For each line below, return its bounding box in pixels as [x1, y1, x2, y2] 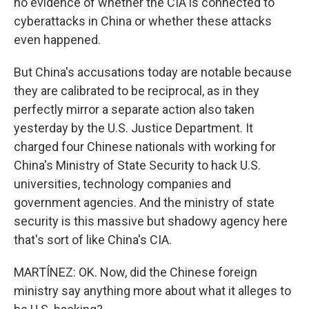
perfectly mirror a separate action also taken [14, 102, 255, 117]
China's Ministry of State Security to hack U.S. [14, 158, 261, 172]
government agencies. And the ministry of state [14, 195, 275, 210]
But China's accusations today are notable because [14, 65, 292, 79]
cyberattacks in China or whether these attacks [14, 14, 272, 28]
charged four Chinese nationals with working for [14, 139, 276, 154]
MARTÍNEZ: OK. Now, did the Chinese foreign [14, 265, 257, 279]
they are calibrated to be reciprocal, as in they [14, 83, 259, 98]
